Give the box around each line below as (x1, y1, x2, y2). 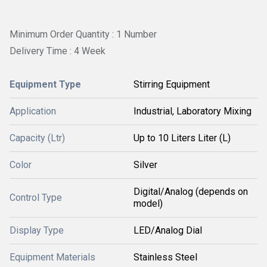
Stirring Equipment (133, 78, 210, 90)
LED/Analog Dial (133, 224, 202, 236)
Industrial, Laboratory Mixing (133, 105, 252, 117)
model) (133, 197, 163, 209)
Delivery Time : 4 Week (10, 45, 105, 57)
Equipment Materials (10, 251, 95, 263)
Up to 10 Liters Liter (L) (133, 132, 231, 144)
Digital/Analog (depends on (133, 185, 248, 197)
